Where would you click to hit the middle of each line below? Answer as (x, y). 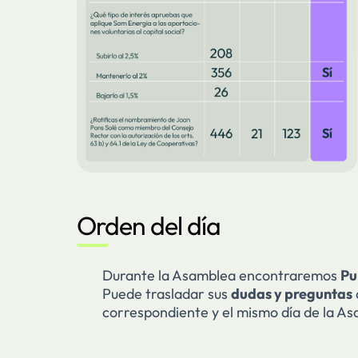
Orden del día (149, 225)
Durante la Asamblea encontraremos (221, 275)
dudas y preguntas (292, 293)
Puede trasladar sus (167, 293)
